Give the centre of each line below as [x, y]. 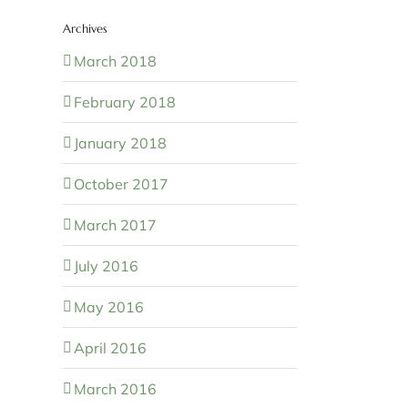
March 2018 [115, 61]
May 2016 [108, 307]
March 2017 [115, 225]
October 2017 [121, 184]
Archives [85, 28]
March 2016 [115, 389]
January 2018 [120, 143]
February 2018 [124, 102]
